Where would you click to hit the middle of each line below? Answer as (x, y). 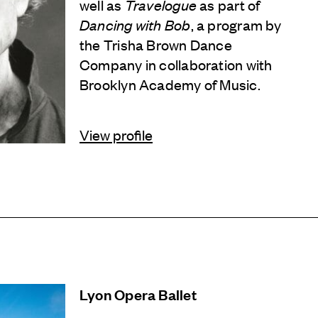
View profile (116, 134)
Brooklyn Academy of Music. (170, 84)
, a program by (236, 24)
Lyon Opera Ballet (138, 294)
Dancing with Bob (135, 24)
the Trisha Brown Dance (156, 44)
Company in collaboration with (176, 64)
